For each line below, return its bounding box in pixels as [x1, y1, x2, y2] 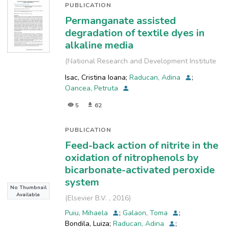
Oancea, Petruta [64, 83, 120, 93]
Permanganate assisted [64, 13, 176, 28]
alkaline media [64, 38, 133, 52]
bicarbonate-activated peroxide [64, 163, 215, 177]
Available [16, 191, 40, 198]
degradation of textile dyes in [64, 26, 204, 40]
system [64, 175, 99, 189]
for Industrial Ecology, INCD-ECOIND [64, 66, 182, 77]
